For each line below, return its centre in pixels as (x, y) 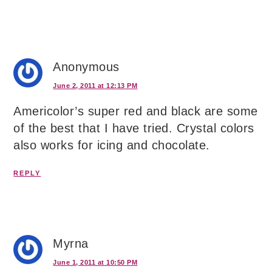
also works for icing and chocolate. (112, 145)
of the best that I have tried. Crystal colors (134, 128)
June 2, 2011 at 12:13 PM (95, 85)
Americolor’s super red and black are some (136, 111)
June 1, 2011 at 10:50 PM (95, 262)
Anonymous (86, 66)
